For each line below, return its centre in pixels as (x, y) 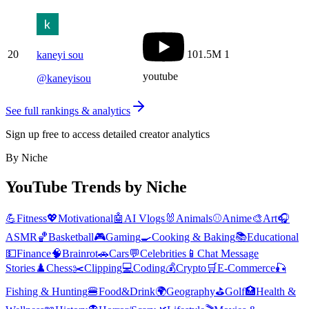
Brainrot (80, 253)
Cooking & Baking (193, 237)
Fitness (32, 218)
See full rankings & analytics (68, 110)
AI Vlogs (144, 218)
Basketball (71, 237)
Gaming (123, 237)
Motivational (86, 218)
